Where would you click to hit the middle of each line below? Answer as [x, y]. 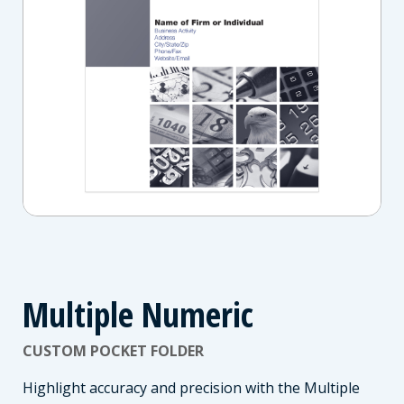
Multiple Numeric [138, 314]
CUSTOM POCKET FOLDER [113, 351]
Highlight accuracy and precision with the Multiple [191, 388]
